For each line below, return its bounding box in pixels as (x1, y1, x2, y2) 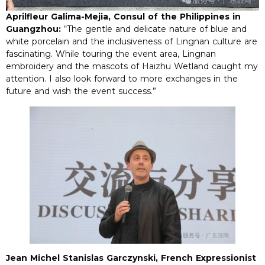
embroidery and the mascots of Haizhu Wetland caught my (6, 61, 258, 72)
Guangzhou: (6, 24, 61, 35)
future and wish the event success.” (6, 86, 156, 97)
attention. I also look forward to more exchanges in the (6, 73, 238, 85)
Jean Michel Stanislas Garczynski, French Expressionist (6, 252, 256, 263)
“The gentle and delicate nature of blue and (61, 24, 247, 35)
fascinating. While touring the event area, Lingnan (6, 49, 216, 60)
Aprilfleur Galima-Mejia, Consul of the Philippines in (6, 11, 241, 22)
